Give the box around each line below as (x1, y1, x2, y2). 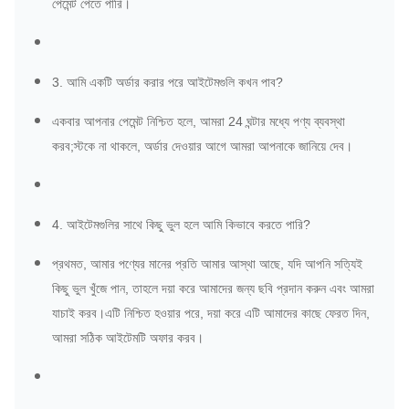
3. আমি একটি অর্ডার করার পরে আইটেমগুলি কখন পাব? (52, 75, 283, 90)
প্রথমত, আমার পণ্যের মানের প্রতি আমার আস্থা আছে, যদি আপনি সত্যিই (52, 257, 362, 272)
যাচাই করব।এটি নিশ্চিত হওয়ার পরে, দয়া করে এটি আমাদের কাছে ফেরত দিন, (52, 306, 370, 321)
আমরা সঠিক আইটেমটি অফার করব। (52, 330, 204, 346)
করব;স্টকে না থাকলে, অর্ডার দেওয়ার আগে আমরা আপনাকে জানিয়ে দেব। (52, 139, 352, 154)
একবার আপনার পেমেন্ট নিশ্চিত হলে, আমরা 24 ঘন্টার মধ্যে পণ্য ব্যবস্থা (52, 114, 345, 130)
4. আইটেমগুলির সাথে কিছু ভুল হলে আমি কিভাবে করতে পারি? (52, 217, 310, 233)
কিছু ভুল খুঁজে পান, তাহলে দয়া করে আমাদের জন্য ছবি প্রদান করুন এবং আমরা (52, 281, 374, 297)
